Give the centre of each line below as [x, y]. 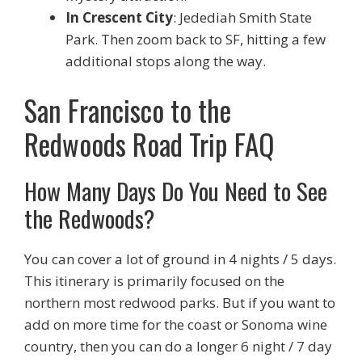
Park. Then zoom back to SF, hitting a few [196, 39]
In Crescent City [119, 17]
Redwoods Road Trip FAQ [149, 143]
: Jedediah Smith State [242, 17]
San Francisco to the [128, 109]
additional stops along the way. [166, 61]
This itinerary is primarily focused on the [154, 280]
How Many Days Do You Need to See [176, 190]
